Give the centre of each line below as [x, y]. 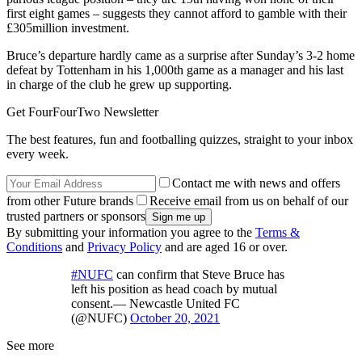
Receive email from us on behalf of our [249, 201]
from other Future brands [70, 201]
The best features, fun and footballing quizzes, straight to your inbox [180, 140]
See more [30, 346]
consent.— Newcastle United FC [156, 304]
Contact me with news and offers [256, 183]
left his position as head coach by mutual [174, 289]
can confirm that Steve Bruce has [199, 275]
